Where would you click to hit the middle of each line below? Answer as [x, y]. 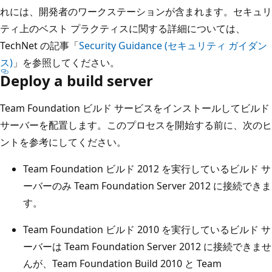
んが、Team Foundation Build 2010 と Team [122, 264]
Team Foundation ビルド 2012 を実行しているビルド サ [147, 169]
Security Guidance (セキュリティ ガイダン [173, 46]
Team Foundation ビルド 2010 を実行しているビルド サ [147, 230]
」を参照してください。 [66, 63]
